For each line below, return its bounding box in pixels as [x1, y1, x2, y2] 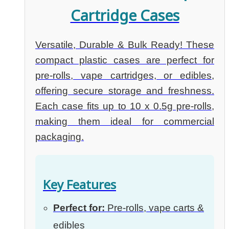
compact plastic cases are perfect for [35, 55, 214, 66]
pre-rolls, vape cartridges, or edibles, [35, 70, 214, 81]
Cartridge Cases [70, 5, 179, 26]
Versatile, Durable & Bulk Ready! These [35, 39, 214, 51]
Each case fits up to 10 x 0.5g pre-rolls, [35, 101, 214, 112]
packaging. [35, 131, 84, 143]
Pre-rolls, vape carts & [105, 202, 204, 214]
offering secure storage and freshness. [35, 85, 214, 97]
